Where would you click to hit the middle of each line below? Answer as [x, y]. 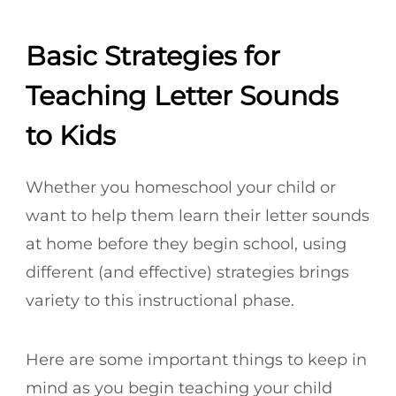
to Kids [71, 135]
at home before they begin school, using [186, 244]
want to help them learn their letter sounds [198, 215]
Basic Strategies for [153, 56]
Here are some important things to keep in [196, 359]
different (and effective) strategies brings [187, 272]
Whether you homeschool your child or [181, 187]
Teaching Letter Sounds [182, 95]
